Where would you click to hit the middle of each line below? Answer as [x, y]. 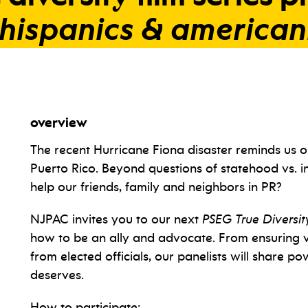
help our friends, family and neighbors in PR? [156, 187]
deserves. [57, 275]
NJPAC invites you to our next [116, 219]
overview [59, 124]
